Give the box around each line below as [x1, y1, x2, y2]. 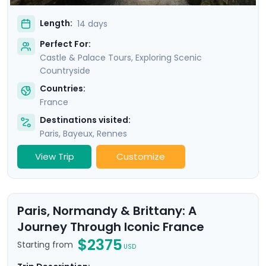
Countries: [40, 82, 85, 94]
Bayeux [63, 127, 93, 140]
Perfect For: [40, 37, 91, 50]
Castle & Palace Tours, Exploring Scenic [40, 51, 202, 64]
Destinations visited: [40, 113, 131, 126]
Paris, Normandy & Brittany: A [17, 202, 197, 219]
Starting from [17, 239, 73, 251]
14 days [77, 17, 107, 30]
